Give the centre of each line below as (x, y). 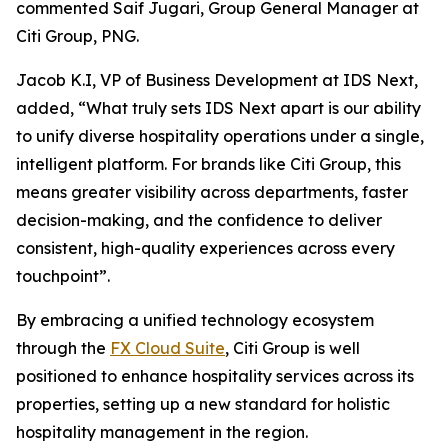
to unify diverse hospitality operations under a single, (220, 136)
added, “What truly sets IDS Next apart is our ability (218, 108)
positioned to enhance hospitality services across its (215, 376)
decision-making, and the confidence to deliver (199, 220)
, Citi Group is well (292, 348)
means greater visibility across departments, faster (212, 192)
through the (63, 348)
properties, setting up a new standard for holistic (203, 404)
